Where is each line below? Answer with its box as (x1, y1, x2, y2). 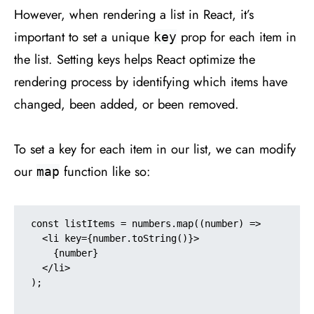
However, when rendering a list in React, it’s (14, 4, 254, 24)
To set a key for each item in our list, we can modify (14, 139, 296, 158)
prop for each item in (177, 27, 296, 46)
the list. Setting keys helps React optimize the (14, 49, 255, 69)
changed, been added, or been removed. (14, 94, 239, 114)
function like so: (60, 161, 151, 181)
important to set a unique (14, 27, 153, 46)
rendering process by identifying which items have (14, 71, 287, 91)
